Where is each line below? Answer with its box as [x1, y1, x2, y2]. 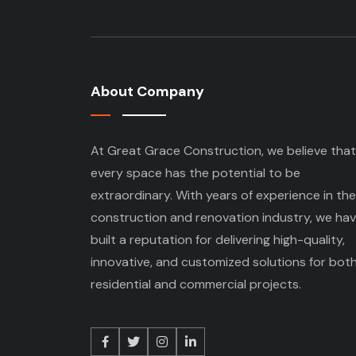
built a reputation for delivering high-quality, [91, 230, 345, 248]
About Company [91, 81, 204, 101]
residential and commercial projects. [91, 275, 301, 292]
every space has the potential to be [91, 164, 300, 181]
